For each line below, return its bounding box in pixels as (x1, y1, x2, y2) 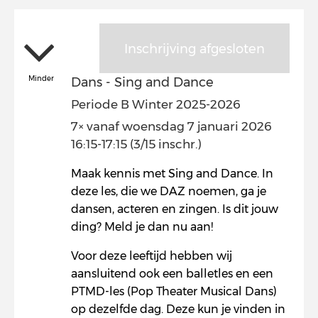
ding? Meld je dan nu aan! (71, 220, 213, 234)
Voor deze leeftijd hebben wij (71, 249, 232, 263)
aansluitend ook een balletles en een (71, 267, 273, 280)
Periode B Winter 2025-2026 (71, 97, 241, 111)
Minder (28, 74, 54, 83)
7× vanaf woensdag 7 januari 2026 (71, 119, 272, 133)
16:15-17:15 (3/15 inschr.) (71, 137, 202, 151)
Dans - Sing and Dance (71, 75, 214, 90)
